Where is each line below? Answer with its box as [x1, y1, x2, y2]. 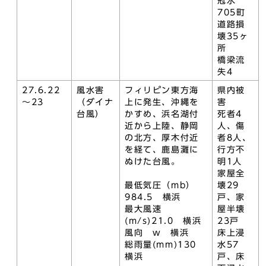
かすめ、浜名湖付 [125, 110, 199, 118]
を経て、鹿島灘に [125, 145, 199, 154]
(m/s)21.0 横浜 [125, 217, 202, 225]
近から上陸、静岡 [125, 122, 199, 130]
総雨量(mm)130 [125, 240, 206, 249]
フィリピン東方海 [125, 86, 199, 94]
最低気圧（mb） [125, 181, 195, 189]
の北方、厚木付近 [125, 134, 199, 142]
